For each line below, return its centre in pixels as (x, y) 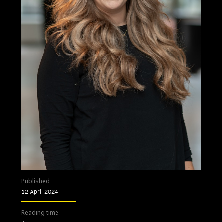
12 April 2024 (40, 191)
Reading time (40, 212)
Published (35, 181)
